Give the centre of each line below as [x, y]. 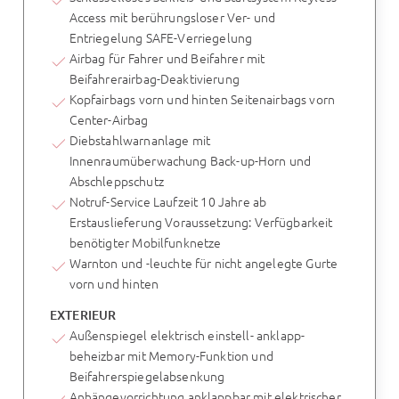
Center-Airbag [109, 119]
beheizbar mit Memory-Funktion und [171, 355]
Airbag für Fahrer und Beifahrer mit [167, 57]
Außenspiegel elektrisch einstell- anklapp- [187, 334]
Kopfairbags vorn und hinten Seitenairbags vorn [202, 98]
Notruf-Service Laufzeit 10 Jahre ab [168, 201]
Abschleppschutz [116, 180]
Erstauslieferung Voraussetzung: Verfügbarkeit [201, 221]
